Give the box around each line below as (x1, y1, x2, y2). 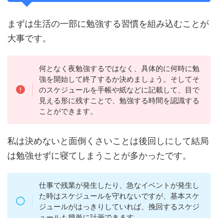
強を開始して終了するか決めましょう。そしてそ (38, 74, 200, 84)
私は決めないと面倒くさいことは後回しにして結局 (7, 135, 209, 146)
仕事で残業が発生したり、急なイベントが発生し (38, 180, 200, 190)
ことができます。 (38, 106, 97, 116)
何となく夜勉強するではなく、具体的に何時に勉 (38, 63, 200, 73)
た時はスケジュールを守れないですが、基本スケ (38, 191, 200, 200)
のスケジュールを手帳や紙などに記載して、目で (38, 85, 200, 94)
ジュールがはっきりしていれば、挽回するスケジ (38, 201, 200, 211)
